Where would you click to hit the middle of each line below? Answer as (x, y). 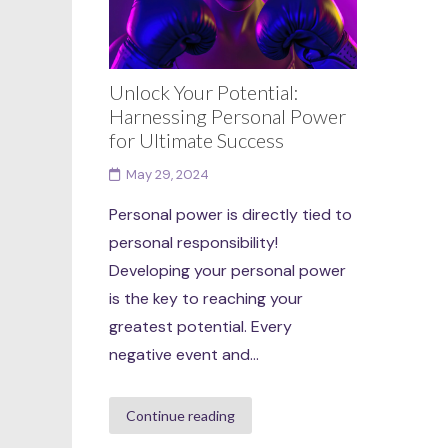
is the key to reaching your (206, 298)
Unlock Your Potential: (204, 91)
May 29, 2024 (168, 174)
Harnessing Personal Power (228, 115)
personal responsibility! (194, 242)
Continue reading (181, 416)
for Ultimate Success (197, 139)
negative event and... (184, 354)
